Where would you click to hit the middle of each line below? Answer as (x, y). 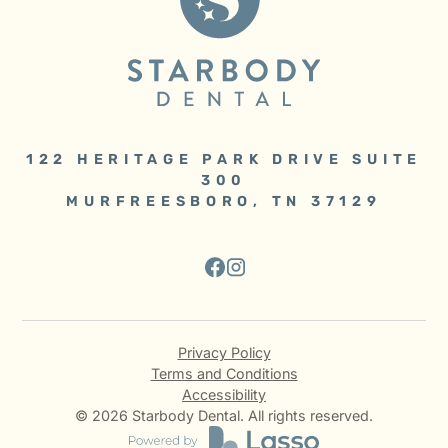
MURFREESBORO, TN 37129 (224, 202)
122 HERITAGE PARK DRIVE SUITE (224, 160)
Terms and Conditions (224, 374)
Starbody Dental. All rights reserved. (250, 416)
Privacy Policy (224, 353)
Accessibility (224, 395)
